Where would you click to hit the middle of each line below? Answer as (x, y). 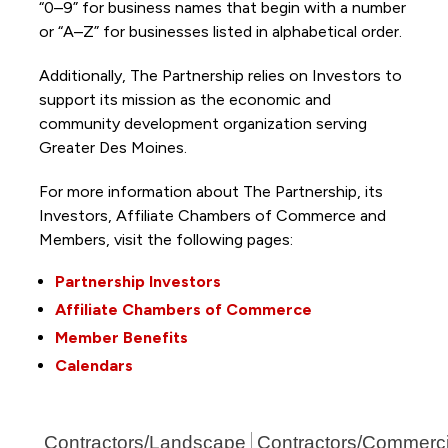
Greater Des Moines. (114, 148)
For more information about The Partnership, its (210, 192)
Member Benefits (121, 338)
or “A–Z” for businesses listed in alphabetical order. (220, 32)
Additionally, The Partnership (143, 76)
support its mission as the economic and (184, 100)
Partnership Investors (137, 282)
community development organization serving (202, 124)
